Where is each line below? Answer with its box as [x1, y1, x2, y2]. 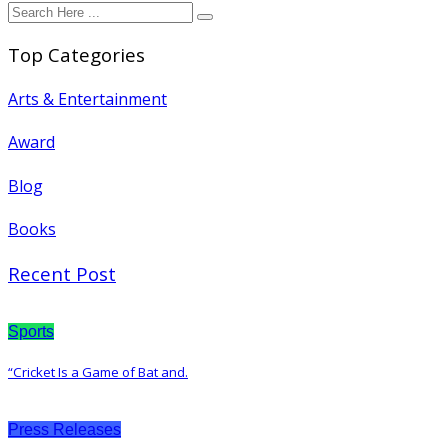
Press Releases [8, 421, 121, 439]
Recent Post [8, 261, 116, 287]
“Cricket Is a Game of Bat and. [8, 363, 188, 382]
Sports [8, 322, 54, 340]
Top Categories [8, 41, 145, 67]
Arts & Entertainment [8, 88, 167, 111]
